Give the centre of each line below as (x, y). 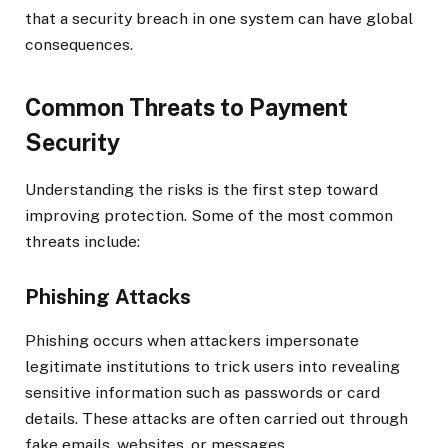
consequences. (79, 44)
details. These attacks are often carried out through (216, 418)
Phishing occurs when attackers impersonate (192, 340)
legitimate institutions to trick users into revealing (212, 366)
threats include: (82, 242)
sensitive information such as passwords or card (202, 392)
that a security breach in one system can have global (219, 18)
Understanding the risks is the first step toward (201, 190)
